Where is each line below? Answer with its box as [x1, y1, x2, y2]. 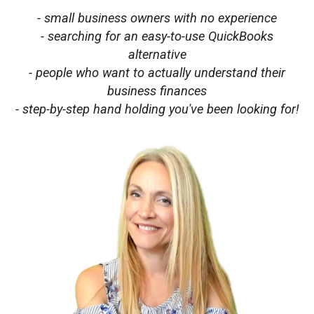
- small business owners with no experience [37, 11, 277, 26]
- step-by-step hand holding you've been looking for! [15, 102, 299, 117]
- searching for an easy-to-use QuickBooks [41, 29, 273, 44]
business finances [107, 83, 207, 99]
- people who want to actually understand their [29, 65, 285, 81]
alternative [128, 47, 186, 62]
